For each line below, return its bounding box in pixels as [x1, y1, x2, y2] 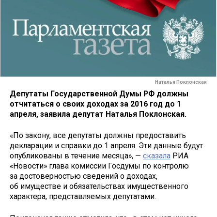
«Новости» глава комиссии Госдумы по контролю [10, 161, 189, 171]
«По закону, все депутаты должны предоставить [10, 131, 186, 140]
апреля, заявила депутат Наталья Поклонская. [10, 109, 186, 119]
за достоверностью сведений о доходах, [10, 171, 157, 181]
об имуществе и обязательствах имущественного [10, 182, 188, 191]
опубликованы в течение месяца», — [10, 151, 143, 161]
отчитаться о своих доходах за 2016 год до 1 [10, 99, 181, 108]
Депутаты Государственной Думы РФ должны [10, 89, 188, 98]
